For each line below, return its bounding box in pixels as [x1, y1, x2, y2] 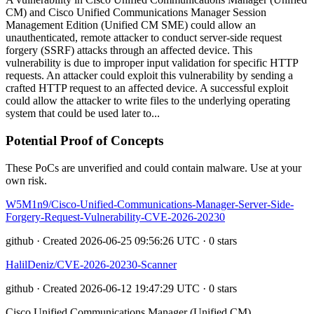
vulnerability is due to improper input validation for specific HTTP [6, 57, 298, 69]
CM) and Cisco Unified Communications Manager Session [6, 6, 266, 19]
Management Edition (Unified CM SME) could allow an [6, 19, 256, 32]
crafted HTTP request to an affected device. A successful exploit [6, 82, 288, 95]
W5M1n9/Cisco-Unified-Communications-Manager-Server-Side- [6, 198, 294, 210]
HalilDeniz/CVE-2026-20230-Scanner [6, 258, 177, 271]
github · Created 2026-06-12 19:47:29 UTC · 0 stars [6, 282, 237, 294]
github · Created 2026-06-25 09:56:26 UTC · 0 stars [6, 234, 237, 247]
